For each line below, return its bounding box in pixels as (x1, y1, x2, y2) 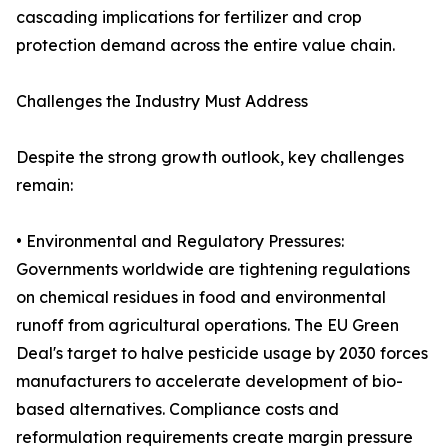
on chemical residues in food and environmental (16, 287, 386, 308)
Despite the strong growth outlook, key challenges (16, 147, 404, 168)
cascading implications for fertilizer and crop (16, 7, 362, 28)
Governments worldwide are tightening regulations (16, 259, 410, 280)
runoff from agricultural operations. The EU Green (16, 315, 399, 336)
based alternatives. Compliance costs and (16, 399, 339, 420)
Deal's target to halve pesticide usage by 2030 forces (16, 343, 428, 364)
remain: (16, 175, 73, 196)
